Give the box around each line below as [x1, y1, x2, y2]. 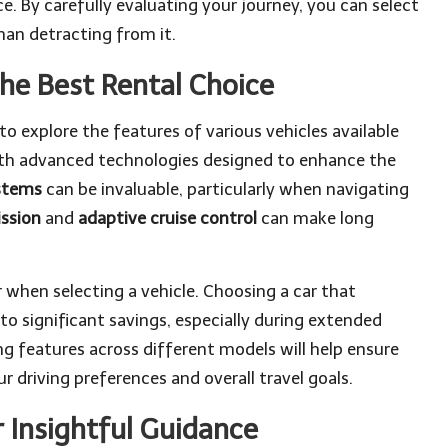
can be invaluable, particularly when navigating [42, 179, 409, 199]
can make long [257, 208, 374, 228]
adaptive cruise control [78, 208, 257, 228]
